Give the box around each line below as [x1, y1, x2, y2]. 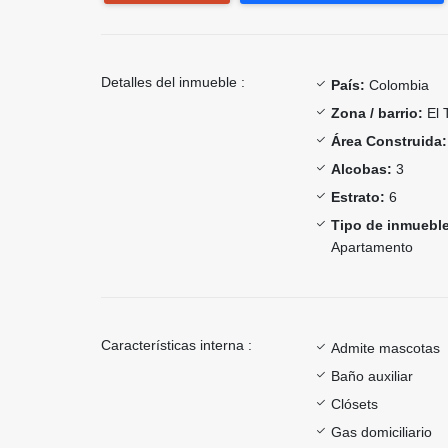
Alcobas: [331, 160, 392, 177]
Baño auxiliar [331, 367, 413, 384]
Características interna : [101, 336, 252, 353]
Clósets [331, 395, 378, 412]
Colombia [365, 76, 429, 93]
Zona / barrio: [331, 104, 423, 121]
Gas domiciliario [331, 423, 432, 440]
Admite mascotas [331, 339, 440, 356]
